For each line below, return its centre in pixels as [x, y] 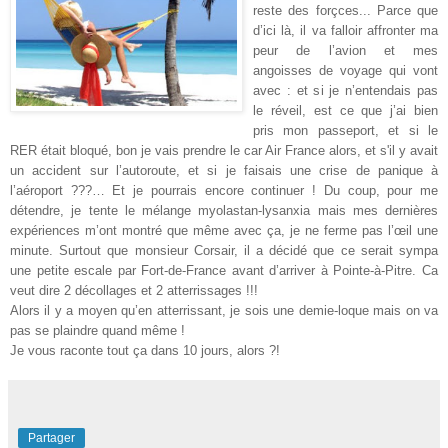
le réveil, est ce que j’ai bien [345, 111]
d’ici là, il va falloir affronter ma [345, 31]
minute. [35, 251]
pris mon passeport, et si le [345, 131]
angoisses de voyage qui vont [345, 71]
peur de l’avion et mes [345, 51]
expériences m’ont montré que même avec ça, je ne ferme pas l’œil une [224, 231]
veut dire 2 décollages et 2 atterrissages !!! [134, 291]
